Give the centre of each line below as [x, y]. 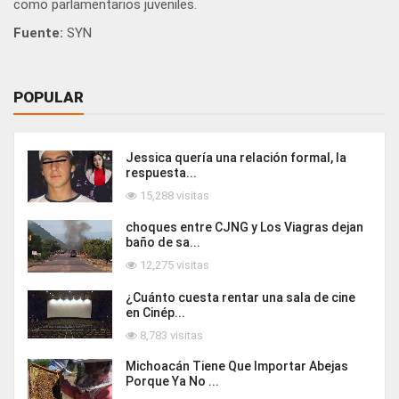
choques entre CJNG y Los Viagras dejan [244, 227]
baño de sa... [163, 242]
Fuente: [38, 33]
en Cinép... [155, 313]
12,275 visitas [173, 265]
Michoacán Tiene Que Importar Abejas [237, 366]
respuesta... [161, 173]
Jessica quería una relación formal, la [236, 158]
